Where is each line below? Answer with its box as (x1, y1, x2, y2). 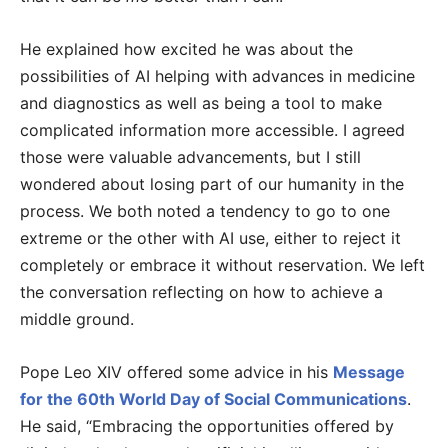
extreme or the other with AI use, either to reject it (20, 228, 401, 249)
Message (333, 362, 405, 383)
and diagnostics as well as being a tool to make (20, 93, 382, 114)
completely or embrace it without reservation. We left (20, 255, 425, 276)
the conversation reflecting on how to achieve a (20, 282, 383, 303)
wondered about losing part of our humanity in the (20, 174, 404, 195)
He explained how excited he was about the (20, 39, 353, 60)
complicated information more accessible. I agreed (20, 120, 405, 141)
